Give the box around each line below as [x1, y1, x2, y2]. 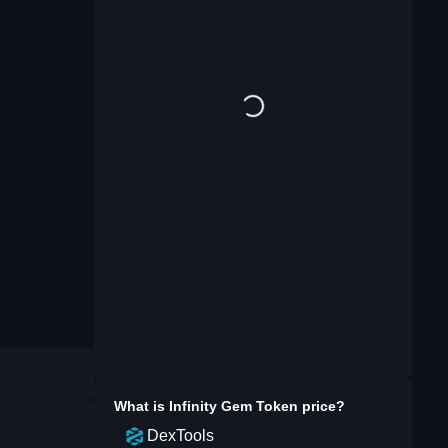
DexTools [147, 427, 214, 444]
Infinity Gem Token [169, 398, 298, 414]
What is [114, 398, 169, 414]
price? [298, 398, 345, 414]
